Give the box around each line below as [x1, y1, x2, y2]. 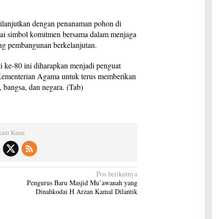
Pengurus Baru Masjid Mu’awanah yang [27, 178, 138, 188]
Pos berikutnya [96, 169, 138, 179]
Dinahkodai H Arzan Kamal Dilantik [36, 187, 138, 197]
